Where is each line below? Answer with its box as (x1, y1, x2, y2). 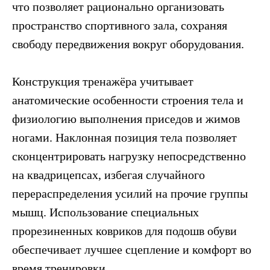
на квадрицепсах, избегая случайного (12, 168, 205, 181)
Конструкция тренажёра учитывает (12, 74, 193, 88)
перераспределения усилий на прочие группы (12, 186, 248, 200)
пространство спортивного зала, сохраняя (12, 18, 227, 32)
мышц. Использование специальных (12, 205, 199, 219)
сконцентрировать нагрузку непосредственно (12, 149, 246, 163)
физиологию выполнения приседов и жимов (12, 111, 240, 125)
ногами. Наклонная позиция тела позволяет (12, 130, 237, 144)
